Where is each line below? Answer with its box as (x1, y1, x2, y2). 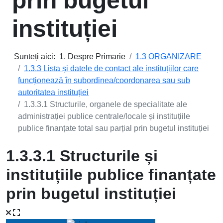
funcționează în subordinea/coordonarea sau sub (18, 76, 190, 85)
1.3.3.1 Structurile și (6, 147, 158, 165)
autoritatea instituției (18, 88, 89, 97)
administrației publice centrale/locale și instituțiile (18, 112, 190, 120)
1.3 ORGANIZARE (135, 52, 202, 61)
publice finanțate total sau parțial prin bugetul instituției (18, 124, 209, 132)
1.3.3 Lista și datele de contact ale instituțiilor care (24, 64, 199, 73)
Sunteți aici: (14, 52, 59, 61)
